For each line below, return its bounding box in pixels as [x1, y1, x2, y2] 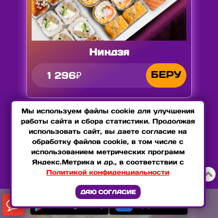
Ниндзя [89, 45, 129, 58]
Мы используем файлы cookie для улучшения [21, 107, 195, 115]
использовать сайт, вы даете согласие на [29, 127, 187, 136]
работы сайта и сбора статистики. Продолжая [20, 117, 195, 126]
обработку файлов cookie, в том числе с [32, 137, 184, 146]
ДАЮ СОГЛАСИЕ [80, 188, 136, 196]
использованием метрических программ [31, 147, 185, 156]
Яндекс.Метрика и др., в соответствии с [32, 158, 184, 166]
